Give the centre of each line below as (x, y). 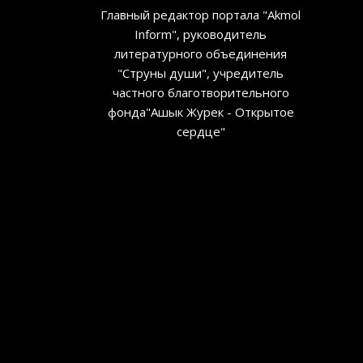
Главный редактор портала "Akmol (201, 14)
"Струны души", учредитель (201, 73)
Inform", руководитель (201, 34)
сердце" (201, 131)
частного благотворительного (201, 92)
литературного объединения (201, 53)
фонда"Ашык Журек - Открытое (201, 111)
